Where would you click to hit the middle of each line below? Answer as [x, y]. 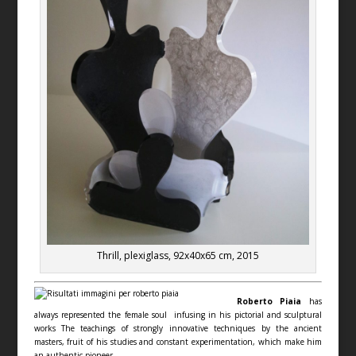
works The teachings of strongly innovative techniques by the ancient [178, 328]
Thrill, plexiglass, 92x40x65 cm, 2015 [178, 255]
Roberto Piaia [273, 301]
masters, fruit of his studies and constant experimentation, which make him [178, 341]
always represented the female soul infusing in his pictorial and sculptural [178, 314]
